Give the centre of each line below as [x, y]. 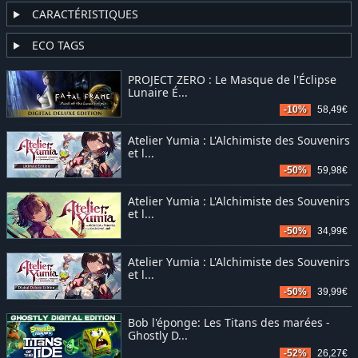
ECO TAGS [58, 45]
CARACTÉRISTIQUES [85, 14]
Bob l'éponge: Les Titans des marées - [229, 323]
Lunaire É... [157, 92]
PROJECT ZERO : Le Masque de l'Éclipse [232, 79]
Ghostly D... [157, 336]
